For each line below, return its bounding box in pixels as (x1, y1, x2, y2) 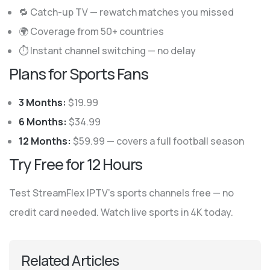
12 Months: (19, 134, 71, 148)
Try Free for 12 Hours (9, 154, 142, 175)
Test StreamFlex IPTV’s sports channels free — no (9, 186, 234, 199)
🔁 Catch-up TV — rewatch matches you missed (19, 5, 234, 19)
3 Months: (19, 96, 66, 109)
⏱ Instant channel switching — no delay (19, 44, 196, 57)
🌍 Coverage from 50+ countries (19, 25, 164, 38)
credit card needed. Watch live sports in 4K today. (9, 206, 233, 219)
